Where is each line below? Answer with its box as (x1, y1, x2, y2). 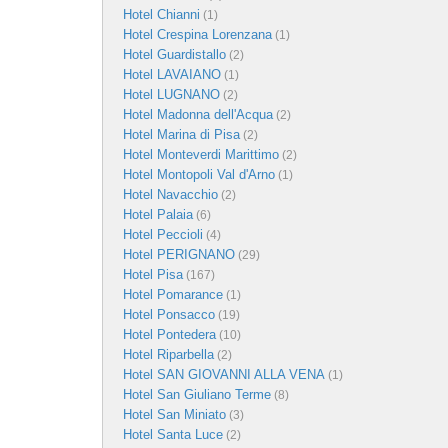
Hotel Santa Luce (123, 426, 223, 442)
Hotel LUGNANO (123, 86, 220, 102)
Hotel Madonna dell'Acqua (123, 106, 273, 122)
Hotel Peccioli (123, 226, 203, 242)
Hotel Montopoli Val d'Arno (123, 166, 275, 182)
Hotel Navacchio (123, 186, 218, 202)
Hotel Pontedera (123, 326, 216, 342)
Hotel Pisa (123, 266, 183, 282)
